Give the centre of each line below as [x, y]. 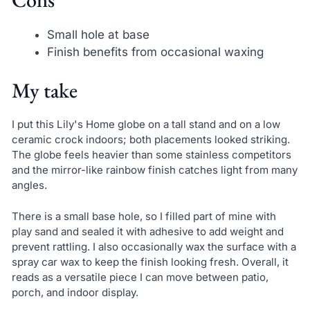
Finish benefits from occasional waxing [155, 52]
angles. [29, 185]
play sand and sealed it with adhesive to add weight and [147, 231]
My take [44, 91]
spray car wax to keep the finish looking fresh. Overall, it [150, 262]
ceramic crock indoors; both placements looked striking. [151, 140]
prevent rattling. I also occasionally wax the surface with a [154, 246]
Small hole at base [98, 34]
